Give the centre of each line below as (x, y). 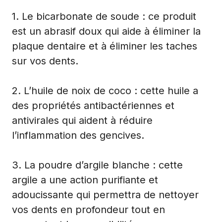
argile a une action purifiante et (85, 180)
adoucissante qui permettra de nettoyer (105, 194)
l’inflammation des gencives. (78, 135)
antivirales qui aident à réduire (82, 120)
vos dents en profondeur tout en (88, 209)
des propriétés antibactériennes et (93, 105)
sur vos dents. (45, 61)
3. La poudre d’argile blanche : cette (97, 165)
